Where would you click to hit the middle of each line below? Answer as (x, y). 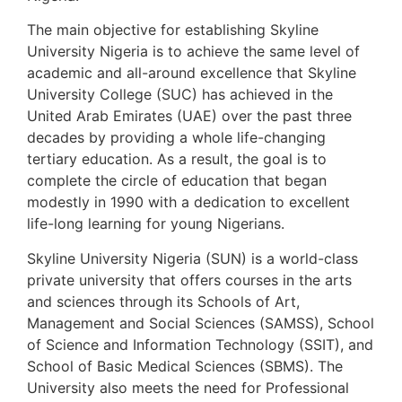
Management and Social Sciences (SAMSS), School (201, 323)
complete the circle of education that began (177, 181)
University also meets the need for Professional (188, 387)
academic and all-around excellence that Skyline (192, 73)
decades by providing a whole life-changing (176, 138)
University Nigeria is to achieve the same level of (193, 52)
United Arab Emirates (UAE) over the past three (189, 116)
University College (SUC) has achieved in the (180, 95)
